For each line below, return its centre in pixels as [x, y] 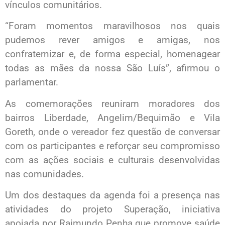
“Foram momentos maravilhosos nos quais [113, 26]
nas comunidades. [44, 174]
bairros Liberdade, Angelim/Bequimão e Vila [113, 118]
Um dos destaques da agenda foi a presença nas [113, 195]
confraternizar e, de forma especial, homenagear [113, 54]
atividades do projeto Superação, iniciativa [113, 209]
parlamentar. [32, 82]
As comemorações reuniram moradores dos [113, 103]
